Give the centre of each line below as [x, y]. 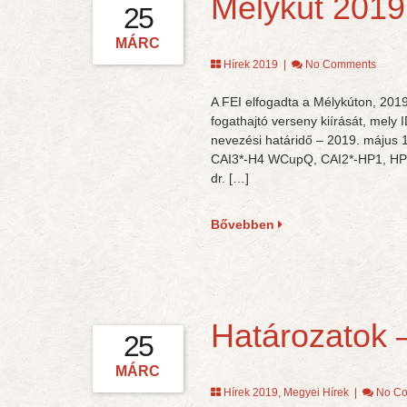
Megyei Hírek [316, 392]
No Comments [340, 65]
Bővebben [244, 224]
